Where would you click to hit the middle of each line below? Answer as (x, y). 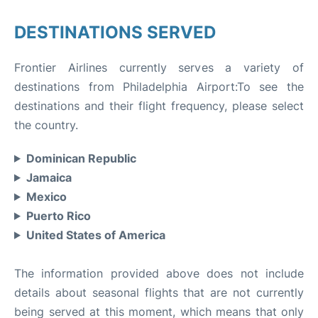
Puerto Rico (58, 215)
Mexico (46, 196)
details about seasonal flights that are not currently (159, 292)
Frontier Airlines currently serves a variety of (159, 67)
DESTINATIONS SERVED (115, 32)
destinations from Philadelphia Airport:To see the (159, 86)
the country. (46, 125)
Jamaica (49, 177)
